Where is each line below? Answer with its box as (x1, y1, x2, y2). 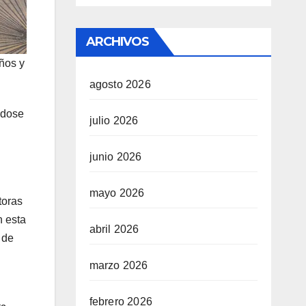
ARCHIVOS (85, 34, 150, 49)
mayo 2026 (89, 187, 145, 199)
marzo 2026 (89, 260, 148, 271)
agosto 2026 (89, 79, 151, 90)
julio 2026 (89, 115, 139, 126)
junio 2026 (89, 151, 142, 163)
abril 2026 (89, 223, 139, 235)
